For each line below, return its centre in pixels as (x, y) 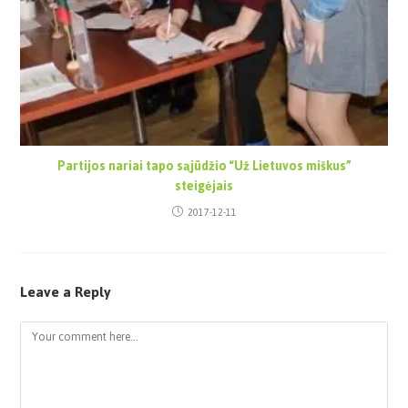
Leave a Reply (66, 291)
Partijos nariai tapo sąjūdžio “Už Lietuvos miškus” (204, 166)
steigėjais (204, 186)
